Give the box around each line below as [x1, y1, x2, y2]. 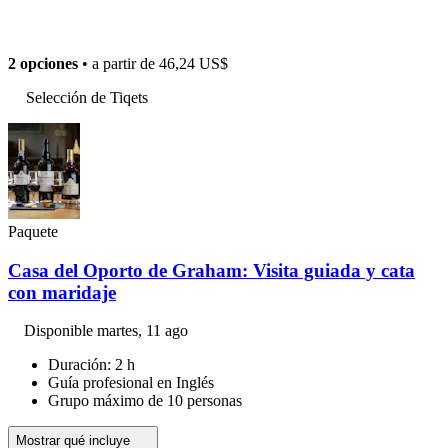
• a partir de [78, 54, 159, 72]
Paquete [8, 222, 58, 240]
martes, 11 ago [97, 322, 188, 340]
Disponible [24, 322, 97, 340]
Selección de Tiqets [26, 88, 148, 106]
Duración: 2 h [48, 356, 135, 374]
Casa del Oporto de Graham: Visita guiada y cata [8, 259, 415, 281]
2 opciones [8, 54, 78, 72]
